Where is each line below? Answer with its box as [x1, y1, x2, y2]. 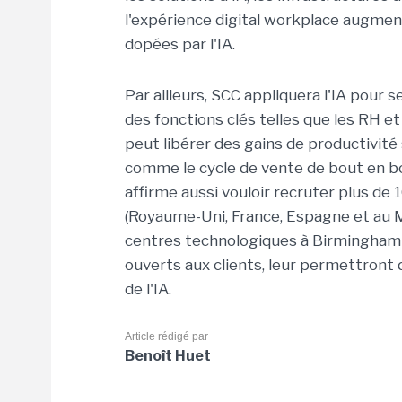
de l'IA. [125, 280, 175, 298]
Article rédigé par [125, 330, 208, 343]
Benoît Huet [125, 347, 211, 364]
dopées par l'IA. [125, 35, 235, 53]
